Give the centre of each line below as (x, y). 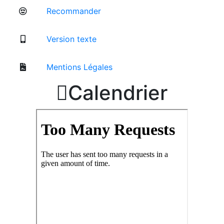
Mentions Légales (78, 67)
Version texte (70, 39)
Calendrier (118, 92)
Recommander (72, 11)
